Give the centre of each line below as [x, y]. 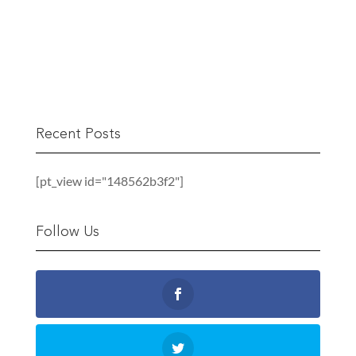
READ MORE [114, 31]
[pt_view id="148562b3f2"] [109, 181]
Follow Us [67, 232]
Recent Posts [78, 135]
